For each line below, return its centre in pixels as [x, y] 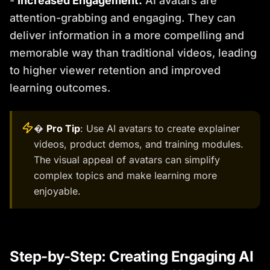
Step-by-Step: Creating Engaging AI [131, 256]
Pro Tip [63, 128]
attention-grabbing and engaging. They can [123, 18]
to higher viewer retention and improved [115, 70]
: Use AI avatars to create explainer [160, 128]
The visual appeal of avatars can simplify [127, 160]
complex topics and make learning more [125, 175]
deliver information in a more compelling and [127, 35]
